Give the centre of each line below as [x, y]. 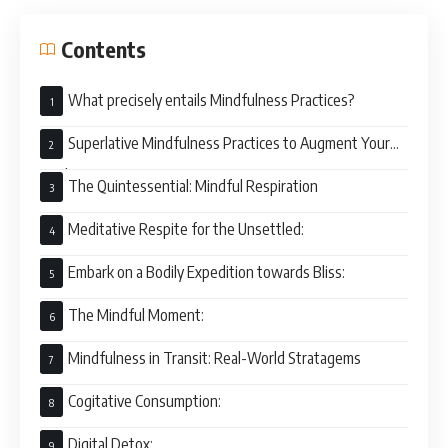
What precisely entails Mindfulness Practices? [211, 99]
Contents [103, 48]
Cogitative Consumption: [144, 400]
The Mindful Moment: [136, 314]
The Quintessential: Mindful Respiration [193, 185]
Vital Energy [77, 174]
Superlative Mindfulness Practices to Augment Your [229, 142]
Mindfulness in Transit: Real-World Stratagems [214, 357]
